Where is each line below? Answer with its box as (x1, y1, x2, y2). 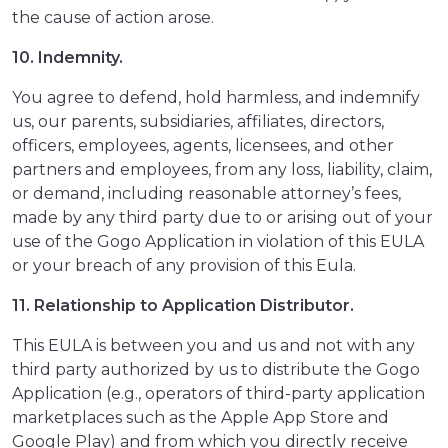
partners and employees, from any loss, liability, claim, (12, 160, 432, 180)
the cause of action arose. (12, 8, 214, 28)
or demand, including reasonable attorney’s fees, (12, 184, 401, 204)
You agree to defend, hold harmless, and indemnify (12, 88, 420, 108)
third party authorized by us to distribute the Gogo (12, 360, 420, 380)
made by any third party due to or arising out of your (12, 208, 433, 228)
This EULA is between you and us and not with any (12, 336, 415, 356)
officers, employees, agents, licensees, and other (12, 136, 394, 156)
